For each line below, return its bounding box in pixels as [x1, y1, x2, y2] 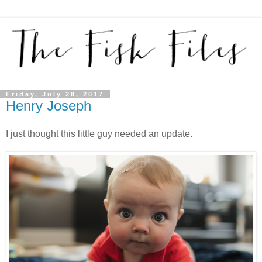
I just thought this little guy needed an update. [6, 129, 197, 139]
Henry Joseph [6, 98, 91, 114]
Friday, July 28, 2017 [6, 91, 104, 98]
